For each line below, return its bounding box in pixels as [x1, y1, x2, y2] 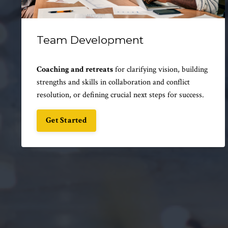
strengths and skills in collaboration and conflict [37, 76, 190, 88]
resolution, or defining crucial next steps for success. [37, 89, 204, 100]
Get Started [46, 115, 87, 126]
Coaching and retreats [37, 64, 113, 75]
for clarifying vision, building [113, 64, 208, 75]
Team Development [37, 33, 144, 46]
